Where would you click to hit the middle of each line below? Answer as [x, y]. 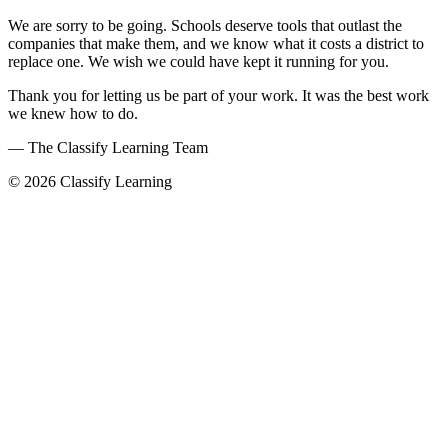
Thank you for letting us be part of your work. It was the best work [218, 95]
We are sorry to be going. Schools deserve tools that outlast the [205, 25]
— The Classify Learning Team [108, 147]
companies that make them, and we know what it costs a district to [216, 43]
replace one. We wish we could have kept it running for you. [198, 61]
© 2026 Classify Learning [90, 181]
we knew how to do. [73, 113]
